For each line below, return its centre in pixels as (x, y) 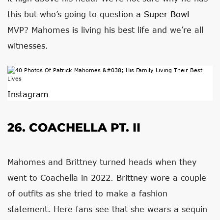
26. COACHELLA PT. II (74, 127)
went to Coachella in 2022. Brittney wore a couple (107, 178)
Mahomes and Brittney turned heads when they (102, 162)
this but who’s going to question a (76, 14)
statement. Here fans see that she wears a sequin (107, 209)
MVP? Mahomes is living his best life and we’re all (105, 30)
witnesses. (28, 45)
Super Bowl (166, 14)
